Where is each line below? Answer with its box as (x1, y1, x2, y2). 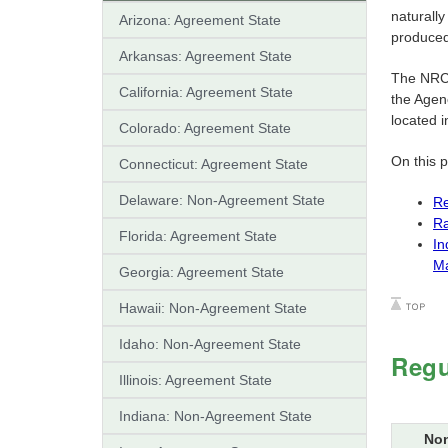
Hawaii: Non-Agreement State (119, 299, 307, 316)
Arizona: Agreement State (119, 11, 281, 28)
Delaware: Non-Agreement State (119, 191, 325, 208)
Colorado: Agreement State (119, 119, 291, 136)
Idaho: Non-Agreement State (119, 335, 301, 352)
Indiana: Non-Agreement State (119, 407, 312, 424)
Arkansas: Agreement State (119, 47, 292, 64)
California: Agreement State (119, 83, 293, 100)
